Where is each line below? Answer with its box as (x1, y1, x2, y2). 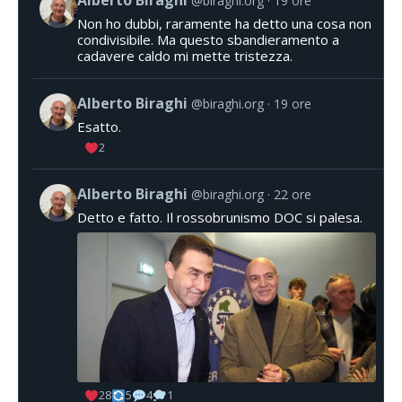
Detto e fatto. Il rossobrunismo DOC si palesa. (77, 208, 363, 227)
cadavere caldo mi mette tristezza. (77, 46, 293, 65)
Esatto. (77, 117, 121, 135)
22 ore (274, 186, 311, 204)
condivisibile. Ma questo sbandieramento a (77, 30, 339, 48)
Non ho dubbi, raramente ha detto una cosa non (77, 13, 371, 32)
